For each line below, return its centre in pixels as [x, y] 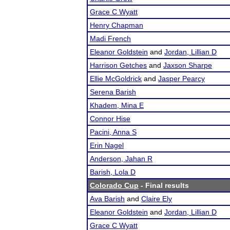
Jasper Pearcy [181, 79]
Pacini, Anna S [113, 132]
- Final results [164, 185]
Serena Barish [113, 92]
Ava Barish [107, 199]
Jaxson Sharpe [188, 65]
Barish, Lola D [113, 172]
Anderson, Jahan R [121, 159]
